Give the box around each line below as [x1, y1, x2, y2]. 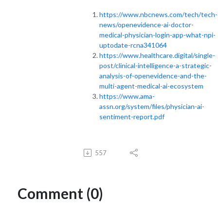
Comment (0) [18, 184, 103, 202]
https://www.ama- [99, 91, 155, 100]
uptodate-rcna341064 [99, 40, 167, 49]
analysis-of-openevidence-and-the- [99, 71, 207, 80]
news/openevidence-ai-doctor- [99, 20, 194, 29]
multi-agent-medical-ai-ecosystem [99, 81, 203, 90]
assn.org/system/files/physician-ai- [99, 102, 204, 110]
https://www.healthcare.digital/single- [99, 51, 215, 59]
